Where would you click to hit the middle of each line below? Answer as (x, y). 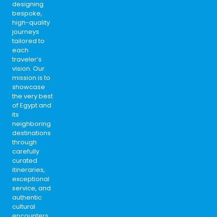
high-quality (31, 22)
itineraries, (29, 170)
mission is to (31, 77)
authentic (27, 197)
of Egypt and (32, 105)
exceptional (31, 179)
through (24, 142)
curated (25, 160)
